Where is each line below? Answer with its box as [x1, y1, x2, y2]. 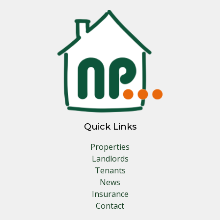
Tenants [94, 165, 126, 176]
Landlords [91, 153, 129, 164]
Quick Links [83, 121, 137, 132]
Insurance [91, 188, 129, 199]
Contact [96, 200, 124, 211]
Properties [90, 141, 130, 152]
